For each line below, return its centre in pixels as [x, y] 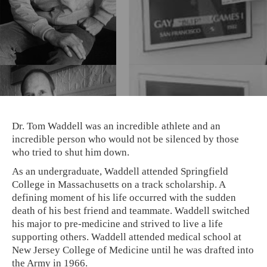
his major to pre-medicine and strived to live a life [117, 224]
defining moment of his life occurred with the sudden [124, 198]
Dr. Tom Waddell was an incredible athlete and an [116, 126]
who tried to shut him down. [72, 152]
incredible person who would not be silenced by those [125, 139]
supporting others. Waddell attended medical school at [127, 237]
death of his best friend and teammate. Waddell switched [131, 211]
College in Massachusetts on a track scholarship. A [119, 184]
